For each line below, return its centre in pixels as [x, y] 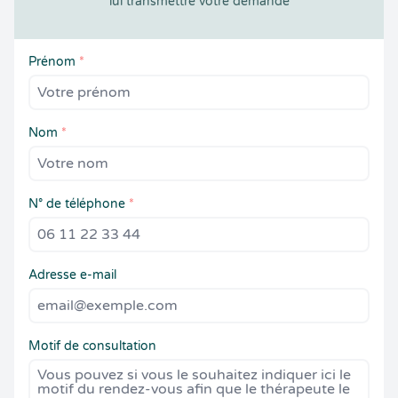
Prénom [54, 62]
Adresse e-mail [72, 275]
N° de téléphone [79, 204]
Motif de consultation [92, 346]
